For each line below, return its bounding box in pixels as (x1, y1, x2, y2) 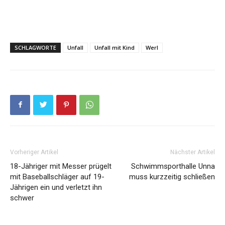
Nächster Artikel (170, 148, 215, 156)
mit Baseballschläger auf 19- (10, 172, 104, 181)
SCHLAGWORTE (15, 43, 56, 51)
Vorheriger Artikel (10, 148, 58, 156)
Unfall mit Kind (94, 43, 135, 51)
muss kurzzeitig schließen (129, 172, 215, 181)
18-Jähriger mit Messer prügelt (10, 161, 111, 171)
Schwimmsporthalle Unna (131, 161, 215, 171)
